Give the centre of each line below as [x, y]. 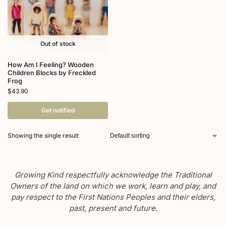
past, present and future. [113, 208]
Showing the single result [43, 136]
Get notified [58, 110]
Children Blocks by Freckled [52, 73]
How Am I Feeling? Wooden [51, 65]
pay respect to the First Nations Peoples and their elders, [113, 197]
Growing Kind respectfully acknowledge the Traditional [113, 175]
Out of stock [58, 44]
